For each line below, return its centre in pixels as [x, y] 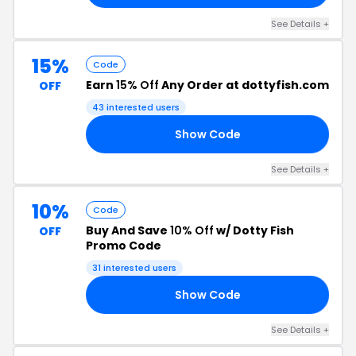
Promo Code [124, 246]
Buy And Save [128, 230]
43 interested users [136, 107]
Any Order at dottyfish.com [244, 85]
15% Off [137, 85]
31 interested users [134, 268]
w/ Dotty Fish [254, 230]
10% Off [192, 230]
